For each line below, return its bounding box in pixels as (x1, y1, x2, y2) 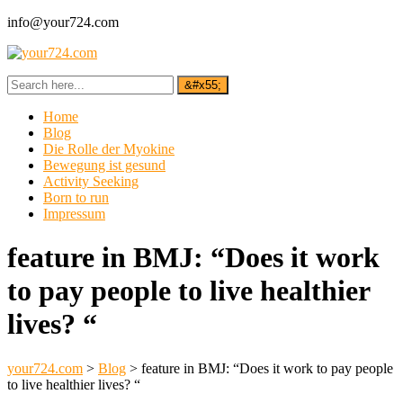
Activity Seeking (43, 174, 139, 189)
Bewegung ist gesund (43, 157, 166, 173)
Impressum (43, 206, 105, 221)
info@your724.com (7, 14, 119, 30)
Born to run (43, 190, 109, 205)
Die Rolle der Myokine (43, 141, 175, 157)
